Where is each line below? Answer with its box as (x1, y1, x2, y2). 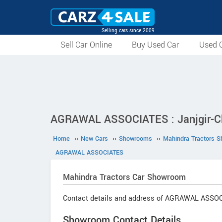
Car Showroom (130, 171, 186, 183)
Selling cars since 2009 (102, 27, 155, 34)
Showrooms (119, 134, 152, 143)
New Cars (81, 134, 108, 143)
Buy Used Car (132, 39, 179, 51)
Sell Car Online (60, 39, 112, 51)
